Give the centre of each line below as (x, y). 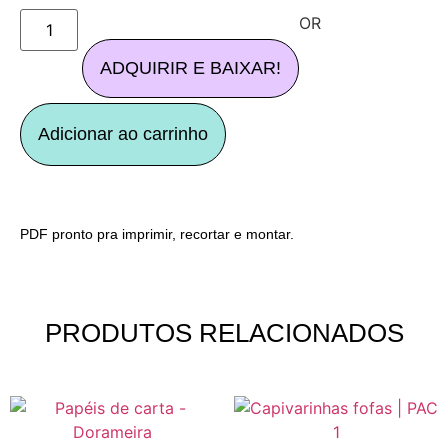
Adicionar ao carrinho (123, 134)
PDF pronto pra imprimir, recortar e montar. (157, 234)
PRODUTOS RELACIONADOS (224, 332)
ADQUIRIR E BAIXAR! (191, 68)
